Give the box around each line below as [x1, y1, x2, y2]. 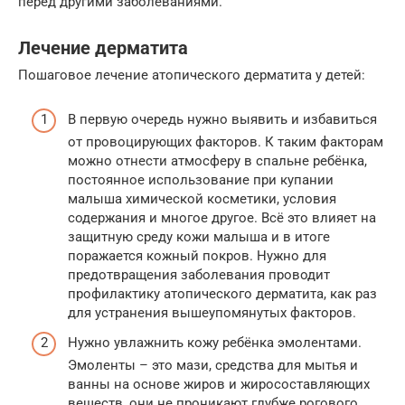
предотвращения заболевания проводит [68, 266, 330, 283]
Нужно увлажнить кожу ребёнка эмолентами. [68, 334, 362, 352]
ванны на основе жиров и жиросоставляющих [68, 376, 370, 393]
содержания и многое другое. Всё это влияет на [68, 209, 376, 226]
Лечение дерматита [18, 37, 188, 59]
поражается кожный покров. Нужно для [68, 247, 326, 264]
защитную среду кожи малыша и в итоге [68, 228, 330, 245]
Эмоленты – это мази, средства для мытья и [68, 357, 358, 374]
